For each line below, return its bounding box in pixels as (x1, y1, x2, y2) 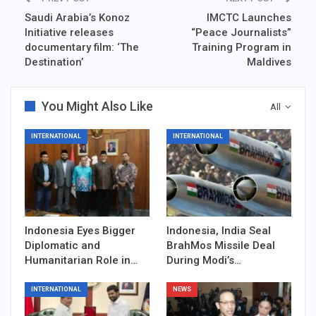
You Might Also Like (42, 99, 153, 114)
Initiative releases (25, 26, 114, 39)
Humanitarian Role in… (25, 254, 138, 267)
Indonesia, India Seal (166, 224, 271, 238)
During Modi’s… (166, 254, 241, 267)
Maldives (247, 56, 291, 69)
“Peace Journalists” (191, 26, 291, 39)
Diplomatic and (25, 239, 100, 253)
